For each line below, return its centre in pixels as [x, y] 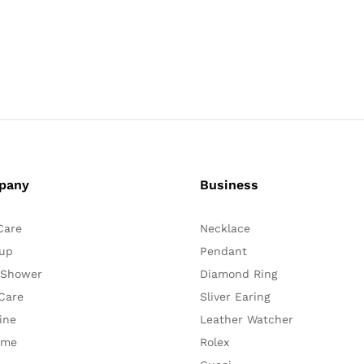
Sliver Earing [234, 296]
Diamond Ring [238, 273]
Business [229, 184]
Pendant [223, 251]
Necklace [225, 228]
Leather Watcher [246, 319]
